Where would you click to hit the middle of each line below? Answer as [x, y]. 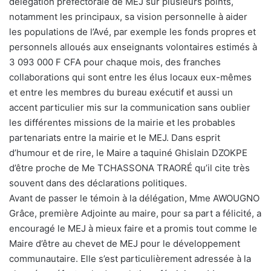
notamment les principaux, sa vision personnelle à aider [128, 16]
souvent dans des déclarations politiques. [98, 183]
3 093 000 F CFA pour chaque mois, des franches [115, 62]
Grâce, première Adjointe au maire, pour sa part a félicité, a [135, 213]
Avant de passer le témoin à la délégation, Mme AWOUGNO [134, 198]
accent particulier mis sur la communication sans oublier [130, 107]
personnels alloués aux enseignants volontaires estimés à [133, 47]
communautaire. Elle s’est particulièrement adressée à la [130, 258]
